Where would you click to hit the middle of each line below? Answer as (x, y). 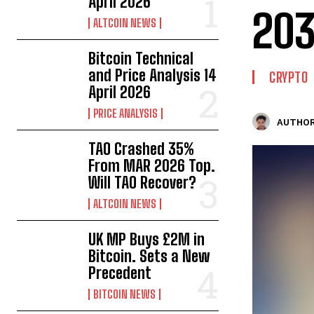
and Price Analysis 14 (153, 76)
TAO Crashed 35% (142, 149)
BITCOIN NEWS (125, 294)
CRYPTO (288, 77)
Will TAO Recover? (143, 183)
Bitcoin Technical (141, 59)
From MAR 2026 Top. (152, 166)
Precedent (120, 273)
